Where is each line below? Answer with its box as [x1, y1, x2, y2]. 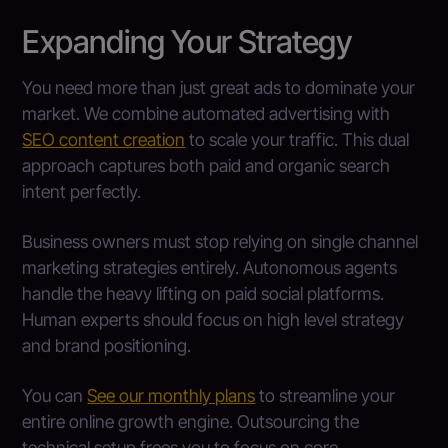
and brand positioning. [22, 335, 192, 357]
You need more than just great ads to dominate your [22, 77, 416, 99]
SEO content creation [22, 129, 186, 151]
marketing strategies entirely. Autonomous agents [22, 257, 398, 279]
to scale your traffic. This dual [185, 129, 410, 151]
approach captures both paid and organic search [22, 155, 391, 177]
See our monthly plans [87, 384, 256, 406]
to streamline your [255, 384, 396, 406]
